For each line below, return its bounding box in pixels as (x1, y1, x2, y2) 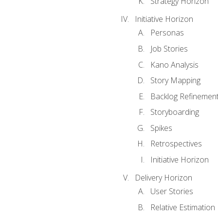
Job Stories (150, 43, 188, 54)
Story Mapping (150, 75, 200, 86)
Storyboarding (150, 107, 199, 118)
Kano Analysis (150, 59, 199, 70)
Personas (150, 27, 184, 38)
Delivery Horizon (134, 172, 192, 183)
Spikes (150, 122, 172, 133)
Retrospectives (150, 138, 202, 149)
